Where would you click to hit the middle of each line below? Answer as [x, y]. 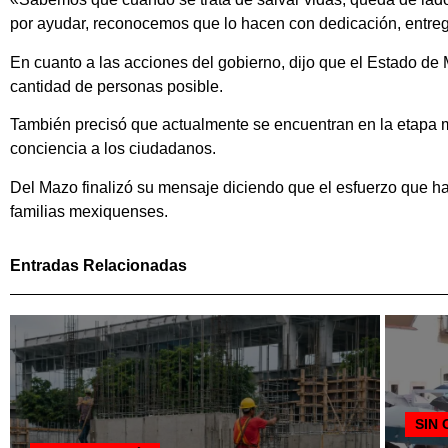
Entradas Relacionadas [98, 265]
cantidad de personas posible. [116, 86]
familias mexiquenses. [89, 211]
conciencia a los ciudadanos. [113, 149]
